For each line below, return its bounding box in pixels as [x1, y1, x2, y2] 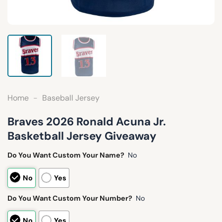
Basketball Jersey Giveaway [7, 128, 157, 143]
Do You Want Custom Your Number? [7, 193, 132, 203]
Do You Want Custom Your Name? [7, 150, 124, 160]
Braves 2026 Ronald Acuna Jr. [7, 114, 166, 129]
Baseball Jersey [42, 92, 100, 103]
